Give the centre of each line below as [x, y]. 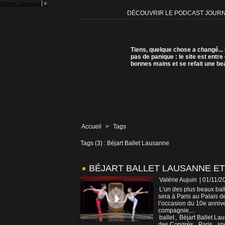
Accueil [91, 127]
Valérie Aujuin [178, 180]
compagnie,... [177, 211]
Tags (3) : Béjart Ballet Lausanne [125, 143]
